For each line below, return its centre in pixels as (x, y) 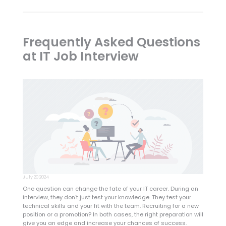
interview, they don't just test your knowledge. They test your (107, 197)
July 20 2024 (36, 177)
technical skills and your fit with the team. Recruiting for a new (110, 206)
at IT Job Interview (80, 56)
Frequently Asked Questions (111, 42)
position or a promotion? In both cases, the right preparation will (113, 214)
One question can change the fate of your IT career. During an (110, 188)
